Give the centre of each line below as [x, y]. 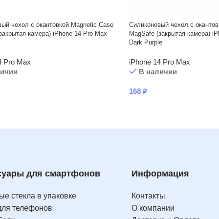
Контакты [148, 196]
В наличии [158, 72]
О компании [153, 208]
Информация [160, 174]
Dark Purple [146, 42]
